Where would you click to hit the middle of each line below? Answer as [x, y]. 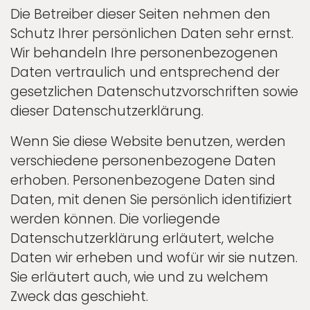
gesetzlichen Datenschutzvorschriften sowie [154, 91]
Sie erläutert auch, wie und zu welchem [139, 277]
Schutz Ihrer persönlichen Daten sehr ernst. [152, 33]
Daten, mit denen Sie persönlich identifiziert [151, 199]
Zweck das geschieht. [79, 296]
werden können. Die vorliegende [115, 219]
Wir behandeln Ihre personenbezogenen [144, 53]
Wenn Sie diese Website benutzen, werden [148, 141]
